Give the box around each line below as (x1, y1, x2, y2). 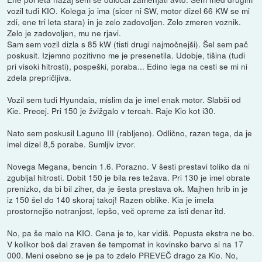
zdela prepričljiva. (7, 71, 72, 84)
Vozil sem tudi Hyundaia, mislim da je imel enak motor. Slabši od (7, 94, 242, 106)
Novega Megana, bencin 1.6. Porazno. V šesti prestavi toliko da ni (7, 160, 250, 173)
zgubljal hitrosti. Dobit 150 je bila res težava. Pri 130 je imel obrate (7, 171, 251, 184)
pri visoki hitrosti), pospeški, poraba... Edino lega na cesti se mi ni (7, 60, 248, 73)
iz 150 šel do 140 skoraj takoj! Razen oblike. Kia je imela (7, 194, 215, 206)
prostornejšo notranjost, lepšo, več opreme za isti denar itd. (7, 205, 226, 217)
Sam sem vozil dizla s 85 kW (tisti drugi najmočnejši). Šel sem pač (7, 38, 249, 50)
